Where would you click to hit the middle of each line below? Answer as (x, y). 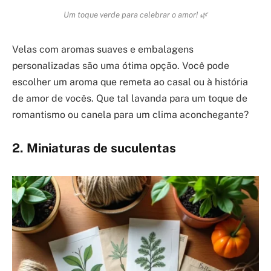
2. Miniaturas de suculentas (94, 149)
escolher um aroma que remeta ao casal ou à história (130, 82)
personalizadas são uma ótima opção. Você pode (121, 65)
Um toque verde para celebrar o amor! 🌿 (135, 14)
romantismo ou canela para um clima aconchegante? (130, 114)
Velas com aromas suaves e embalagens (103, 49)
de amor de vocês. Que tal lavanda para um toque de (130, 98)
